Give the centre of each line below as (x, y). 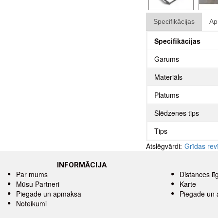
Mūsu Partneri (38, 184)
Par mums (32, 174)
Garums (167, 59)
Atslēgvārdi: (164, 146)
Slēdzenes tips (177, 113)
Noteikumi (31, 203)
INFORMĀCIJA (82, 165)
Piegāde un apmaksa (49, 194)
